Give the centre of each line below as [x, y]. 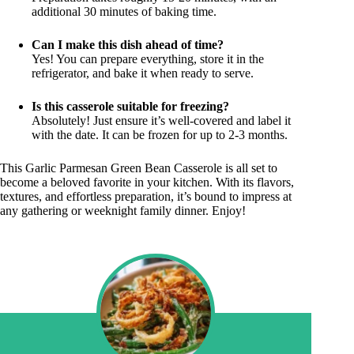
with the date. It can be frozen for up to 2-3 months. [160, 134]
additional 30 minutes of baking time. [124, 11]
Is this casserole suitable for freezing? [130, 106]
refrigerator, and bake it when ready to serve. [143, 73]
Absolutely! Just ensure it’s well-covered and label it [161, 120]
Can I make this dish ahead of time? [128, 44]
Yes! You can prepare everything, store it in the [148, 58]
